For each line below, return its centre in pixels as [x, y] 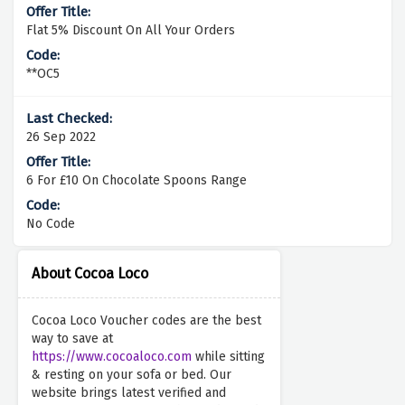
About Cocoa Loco [90, 274]
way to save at [72, 339]
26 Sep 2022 [61, 137]
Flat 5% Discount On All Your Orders [131, 31]
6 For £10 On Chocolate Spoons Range [137, 181]
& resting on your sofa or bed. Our [132, 375]
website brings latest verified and [129, 393]
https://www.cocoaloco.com [112, 357]
